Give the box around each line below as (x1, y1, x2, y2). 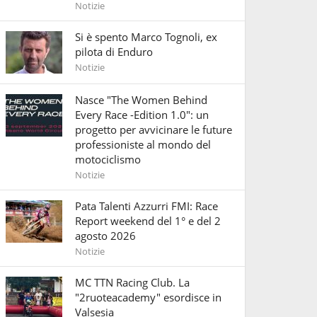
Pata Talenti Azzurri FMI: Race (75, 198, 218, 213)
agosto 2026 (75, 228, 136, 243)
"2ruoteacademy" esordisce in (75, 289, 221, 304)
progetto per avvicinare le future (75, 122, 232, 137)
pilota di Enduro (75, 44, 153, 59)
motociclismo (75, 151, 141, 166)
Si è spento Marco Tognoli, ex (75, 29, 217, 44)
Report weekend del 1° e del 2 (75, 213, 221, 228)
